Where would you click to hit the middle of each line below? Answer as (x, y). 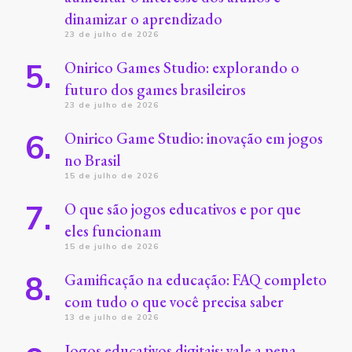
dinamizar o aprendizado (143, 18)
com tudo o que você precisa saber (176, 301)
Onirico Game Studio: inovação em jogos (194, 138)
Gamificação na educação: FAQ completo (196, 279)
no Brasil (93, 160)
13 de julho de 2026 (112, 317)
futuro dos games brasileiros (155, 89)
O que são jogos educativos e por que (183, 209)
